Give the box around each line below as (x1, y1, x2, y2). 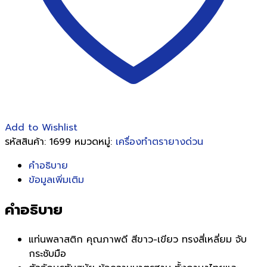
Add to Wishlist (5, 120, 77, 135)
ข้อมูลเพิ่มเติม (29, 172, 84, 187)
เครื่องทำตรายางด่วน (116, 134, 203, 149)
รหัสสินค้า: (5, 134, 49, 149)
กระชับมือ (29, 246, 66, 261)
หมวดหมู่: (74, 134, 116, 149)
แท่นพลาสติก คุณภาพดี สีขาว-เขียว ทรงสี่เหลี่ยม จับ (29, 232, 247, 247)
